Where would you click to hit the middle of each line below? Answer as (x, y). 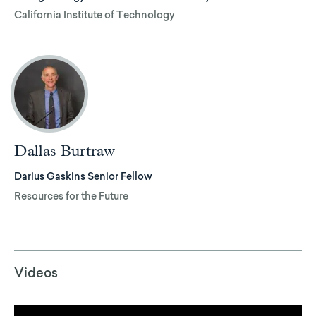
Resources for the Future (71, 197)
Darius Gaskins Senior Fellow (83, 178)
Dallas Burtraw (65, 152)
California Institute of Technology (95, 17)
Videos (36, 274)
